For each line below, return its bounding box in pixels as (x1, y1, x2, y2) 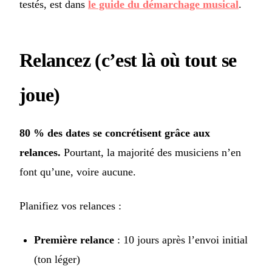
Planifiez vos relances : (19, 200, 121, 212)
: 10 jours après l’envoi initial (114, 234, 248, 246)
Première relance (34, 234, 114, 246)
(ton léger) (34, 253, 80, 266)
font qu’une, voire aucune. (19, 166, 136, 178)
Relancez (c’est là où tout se (19, 49, 237, 72)
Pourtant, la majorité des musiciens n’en (61, 146, 241, 159)
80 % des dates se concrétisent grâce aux (19, 127, 210, 140)
